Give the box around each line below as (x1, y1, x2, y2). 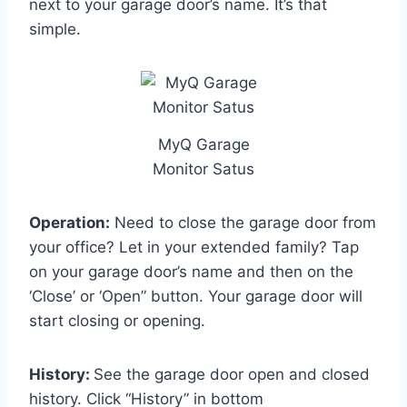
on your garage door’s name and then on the (29, 262, 353, 281)
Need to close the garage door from (110, 213, 376, 232)
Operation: (29, 213, 110, 232)
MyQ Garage (157, 134, 250, 154)
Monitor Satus (153, 159, 254, 178)
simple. (29, 19, 81, 38)
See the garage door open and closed (94, 364, 370, 383)
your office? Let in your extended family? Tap (29, 237, 359, 256)
